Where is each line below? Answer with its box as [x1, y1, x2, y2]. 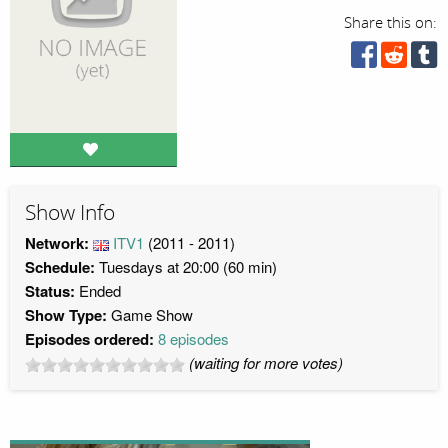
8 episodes [158, 328, 229, 350]
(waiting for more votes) [189, 352, 343, 374]
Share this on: [344, 14, 438, 32]
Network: [25, 232, 93, 255]
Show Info [25, 199, 115, 226]
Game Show [111, 304, 193, 326]
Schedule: [25, 256, 95, 279]
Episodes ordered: [25, 328, 154, 351]
